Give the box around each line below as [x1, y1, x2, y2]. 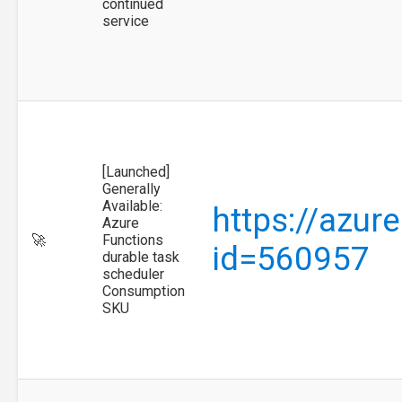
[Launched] [102, 162, 170, 180]
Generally [102, 179, 161, 197]
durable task [102, 248, 179, 266]
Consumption [102, 282, 185, 300]
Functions [102, 231, 163, 249]
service [102, 12, 149, 30]
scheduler [102, 265, 164, 283]
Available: [102, 197, 162, 214]
